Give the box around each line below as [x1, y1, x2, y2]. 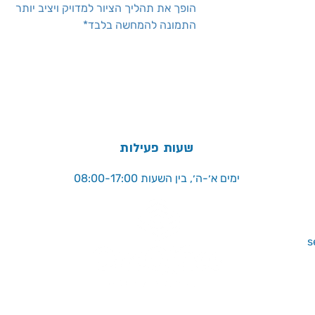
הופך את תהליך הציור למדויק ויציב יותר [15, 1, 196, 15]
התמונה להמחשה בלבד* [83, 18, 196, 32]
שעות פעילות [120, 140, 194, 157]
